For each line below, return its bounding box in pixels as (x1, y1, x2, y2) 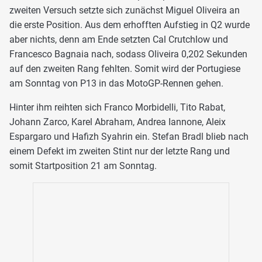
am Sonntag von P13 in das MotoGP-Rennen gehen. (9, 77, 223, 89)
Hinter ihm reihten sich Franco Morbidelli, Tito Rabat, (9, 101, 225, 113)
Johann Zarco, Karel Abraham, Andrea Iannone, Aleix (9, 116, 226, 127)
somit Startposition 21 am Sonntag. (9, 160, 157, 171)
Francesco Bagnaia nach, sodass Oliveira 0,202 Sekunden (9, 48, 247, 60)
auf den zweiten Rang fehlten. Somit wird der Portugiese (9, 63, 240, 74)
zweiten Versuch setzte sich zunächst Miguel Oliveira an (9, 4, 240, 16)
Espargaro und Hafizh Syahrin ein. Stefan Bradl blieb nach (9, 130, 249, 142)
